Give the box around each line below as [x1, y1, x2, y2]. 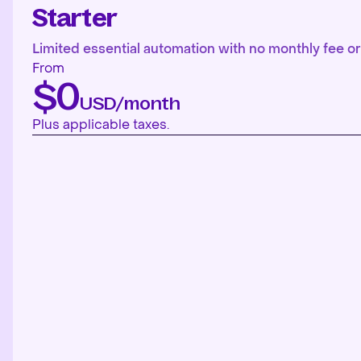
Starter [32, 5, 117, 31]
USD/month [79, 93, 180, 114]
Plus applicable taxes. [32, 116, 169, 133]
